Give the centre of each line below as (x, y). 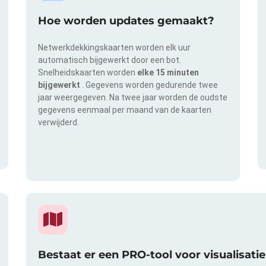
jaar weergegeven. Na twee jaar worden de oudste (133, 98)
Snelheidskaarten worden (88, 73)
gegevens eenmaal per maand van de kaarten (125, 110)
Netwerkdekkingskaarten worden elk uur (114, 48)
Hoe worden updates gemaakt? (126, 21)
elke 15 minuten (168, 73)
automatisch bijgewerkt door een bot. (110, 60)
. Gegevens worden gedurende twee (150, 85)
